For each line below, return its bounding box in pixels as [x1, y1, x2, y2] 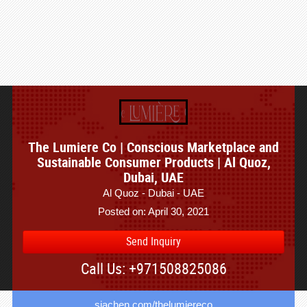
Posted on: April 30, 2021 [98, 206, 209, 217]
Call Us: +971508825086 [80, 258, 227, 278]
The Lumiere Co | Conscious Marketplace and [28, 138, 279, 156]
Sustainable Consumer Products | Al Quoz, [36, 153, 271, 171]
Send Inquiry [126, 234, 181, 249]
